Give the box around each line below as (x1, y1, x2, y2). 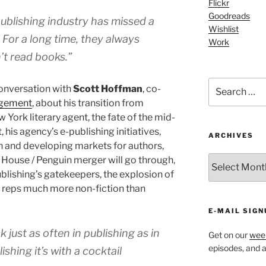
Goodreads (208, 10, 250, 21)
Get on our (208, 229, 249, 240)
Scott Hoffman (73, 83, 142, 94)
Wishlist (208, 23, 239, 34)
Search (207, 78, 236, 88)
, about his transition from (32, 97, 144, 109)
